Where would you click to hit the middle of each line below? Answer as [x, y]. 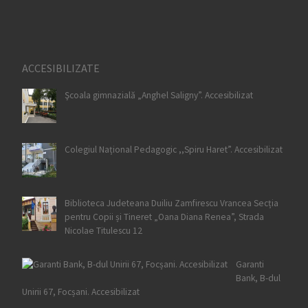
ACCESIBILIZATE [60, 68]
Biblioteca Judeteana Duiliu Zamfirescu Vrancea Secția [171, 203]
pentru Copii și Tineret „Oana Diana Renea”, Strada [164, 217]
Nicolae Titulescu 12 [103, 231]
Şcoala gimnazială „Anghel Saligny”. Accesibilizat [158, 96]
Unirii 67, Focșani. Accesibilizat [80, 291]
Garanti [250, 264]
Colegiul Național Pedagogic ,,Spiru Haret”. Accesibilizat [173, 149]
